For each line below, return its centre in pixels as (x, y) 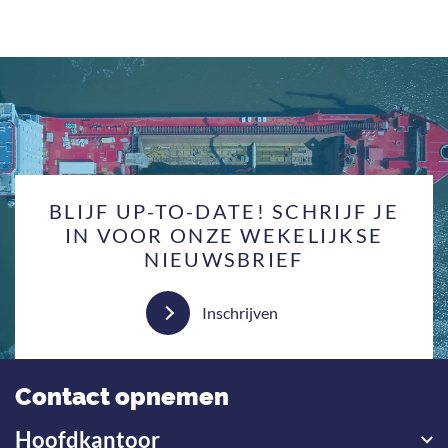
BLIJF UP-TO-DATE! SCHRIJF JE (224, 211)
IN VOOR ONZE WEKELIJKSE (224, 235)
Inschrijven (240, 312)
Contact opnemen (122, 396)
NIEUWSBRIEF (224, 259)
